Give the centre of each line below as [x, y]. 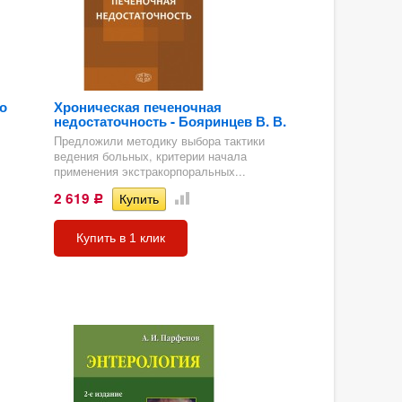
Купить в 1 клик [120, 237]
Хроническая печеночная [137, 106]
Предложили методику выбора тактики [159, 140]
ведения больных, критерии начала [150, 156]
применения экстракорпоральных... [149, 171]
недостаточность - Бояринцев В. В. [170, 121]
